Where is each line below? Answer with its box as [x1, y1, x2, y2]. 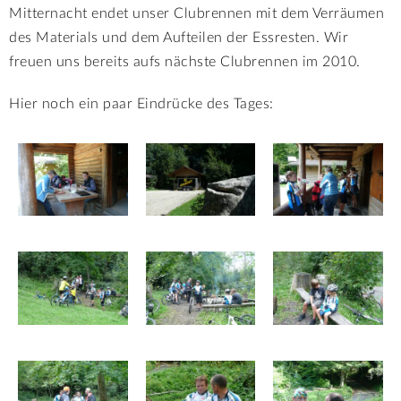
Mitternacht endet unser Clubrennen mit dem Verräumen [9, 5, 384, 21]
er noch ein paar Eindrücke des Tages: [24, 96, 274, 111]
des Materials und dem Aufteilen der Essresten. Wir [9, 30, 348, 45]
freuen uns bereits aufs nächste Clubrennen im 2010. [9, 54, 361, 69]
